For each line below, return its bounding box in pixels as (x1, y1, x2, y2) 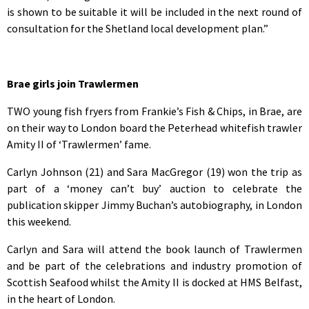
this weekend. (7, 214, 71, 228)
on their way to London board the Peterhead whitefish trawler (7, 120, 302, 134)
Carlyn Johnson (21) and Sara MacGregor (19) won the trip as (7, 164, 302, 179)
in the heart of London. (7, 291, 115, 306)
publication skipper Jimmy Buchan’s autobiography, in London (7, 197, 302, 212)
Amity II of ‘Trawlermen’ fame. (7, 137, 151, 151)
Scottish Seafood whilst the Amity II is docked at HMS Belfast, (7, 275, 302, 289)
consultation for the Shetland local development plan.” (7, 21, 268, 35)
